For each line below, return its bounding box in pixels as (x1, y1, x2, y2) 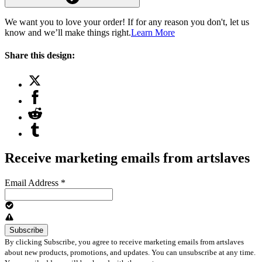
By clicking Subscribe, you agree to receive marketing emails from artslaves (5, 237, 244, 247)
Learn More (131, 27, 175, 37)
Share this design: (5, 50, 75, 61)
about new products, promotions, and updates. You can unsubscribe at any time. (5, 248, 256, 257)
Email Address (5, 178, 61, 188)
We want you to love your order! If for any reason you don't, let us (5, 16, 249, 27)
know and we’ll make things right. (5, 27, 131, 37)
